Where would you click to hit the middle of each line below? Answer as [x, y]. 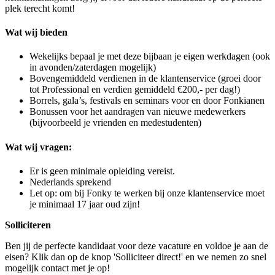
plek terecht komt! [40, 8]
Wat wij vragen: [38, 147]
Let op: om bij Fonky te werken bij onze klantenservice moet [147, 193]
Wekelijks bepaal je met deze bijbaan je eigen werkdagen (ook [150, 56]
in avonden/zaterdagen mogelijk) [93, 68]
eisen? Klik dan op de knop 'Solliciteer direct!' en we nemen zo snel [136, 257]
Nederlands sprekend [70, 182]
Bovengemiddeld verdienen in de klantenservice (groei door [145, 79]
